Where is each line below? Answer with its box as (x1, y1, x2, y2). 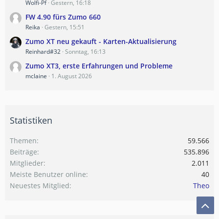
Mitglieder (10, 158, 44, 168)
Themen (10, 135, 37, 145)
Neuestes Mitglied (10, 180, 69, 190)
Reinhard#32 (25, 47, 61, 56)
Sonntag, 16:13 (65, 47, 106, 56)
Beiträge (10, 147, 37, 156)
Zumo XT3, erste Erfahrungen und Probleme (25, 61, 173, 70)
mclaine (25, 71, 47, 80)
